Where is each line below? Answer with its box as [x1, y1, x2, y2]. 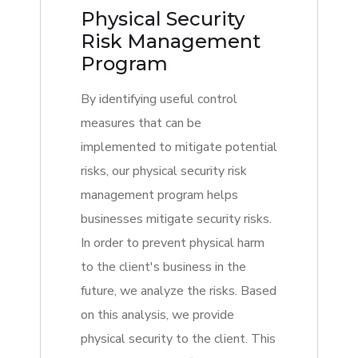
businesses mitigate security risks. [81, 210, 272, 229]
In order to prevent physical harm [81, 234, 265, 253]
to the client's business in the [81, 258, 246, 276]
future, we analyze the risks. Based [81, 282, 276, 300]
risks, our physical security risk [81, 162, 247, 181]
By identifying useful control [81, 90, 237, 109]
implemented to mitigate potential [81, 138, 277, 157]
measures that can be [81, 114, 201, 133]
